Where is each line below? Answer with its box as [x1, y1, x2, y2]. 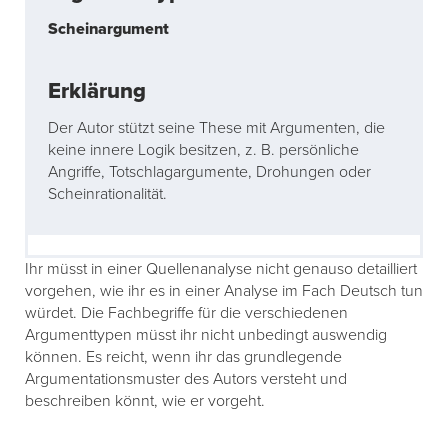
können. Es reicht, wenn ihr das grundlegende [25, 347, 342, 368]
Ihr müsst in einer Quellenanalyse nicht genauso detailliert [25, 259, 417, 280]
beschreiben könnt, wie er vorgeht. [25, 391, 265, 412]
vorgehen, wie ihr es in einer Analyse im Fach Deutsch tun [25, 281, 423, 302]
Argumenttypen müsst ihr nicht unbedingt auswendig [25, 325, 387, 346]
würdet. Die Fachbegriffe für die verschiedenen [25, 303, 348, 324]
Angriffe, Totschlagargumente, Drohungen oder [48, 162, 371, 183]
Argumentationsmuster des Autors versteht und [25, 369, 347, 390]
